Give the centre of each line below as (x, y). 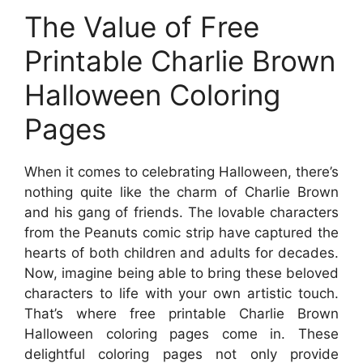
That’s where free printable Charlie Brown (181, 313)
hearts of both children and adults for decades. (181, 252)
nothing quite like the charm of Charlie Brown (181, 192)
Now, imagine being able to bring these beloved (181, 273)
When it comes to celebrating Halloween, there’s (181, 171)
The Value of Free (142, 26)
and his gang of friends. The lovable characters (181, 212)
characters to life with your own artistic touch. (181, 293)
